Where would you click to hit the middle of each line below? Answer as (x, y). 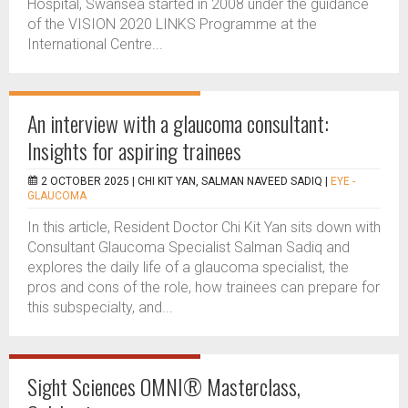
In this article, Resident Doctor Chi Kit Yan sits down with (204, 227)
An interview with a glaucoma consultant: (178, 123)
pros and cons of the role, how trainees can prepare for (204, 287)
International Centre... (95, 44)
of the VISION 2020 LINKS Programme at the (172, 24)
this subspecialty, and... (100, 307)
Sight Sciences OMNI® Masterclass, (164, 386)
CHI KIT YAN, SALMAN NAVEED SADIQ (230, 181)
